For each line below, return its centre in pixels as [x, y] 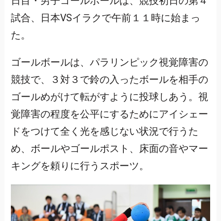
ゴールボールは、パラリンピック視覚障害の [109, 62]
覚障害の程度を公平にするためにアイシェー [109, 114]
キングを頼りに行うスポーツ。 [80, 166]
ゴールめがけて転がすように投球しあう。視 [109, 97]
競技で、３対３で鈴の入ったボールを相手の [109, 80]
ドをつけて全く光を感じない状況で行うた [104, 131]
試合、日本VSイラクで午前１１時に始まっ [105, 18]
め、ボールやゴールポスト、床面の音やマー [109, 149]
